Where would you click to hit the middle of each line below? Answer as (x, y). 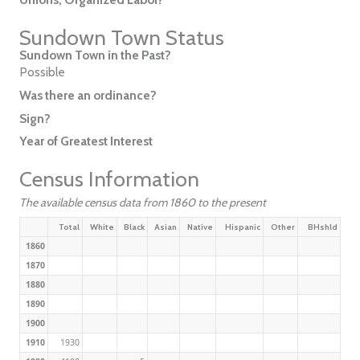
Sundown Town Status (121, 38)
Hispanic (243, 227)
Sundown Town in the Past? (95, 55)
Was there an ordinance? (88, 95)
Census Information (109, 180)
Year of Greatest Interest (86, 141)
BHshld (323, 227)
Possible (42, 72)
